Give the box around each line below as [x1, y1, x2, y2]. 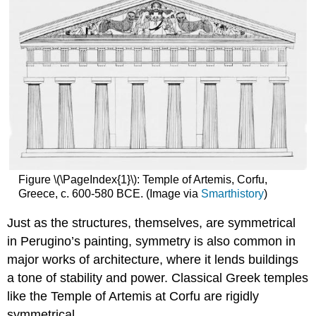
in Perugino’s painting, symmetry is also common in [7, 234, 296, 249]
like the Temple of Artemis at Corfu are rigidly [7, 289, 260, 304]
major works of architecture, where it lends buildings [7, 253, 299, 267]
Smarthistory [200, 188, 264, 200]
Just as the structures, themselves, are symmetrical [7, 216, 296, 231]
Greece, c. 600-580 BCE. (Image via [18, 188, 201, 200]
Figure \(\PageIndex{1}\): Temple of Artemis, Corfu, [18, 174, 267, 186]
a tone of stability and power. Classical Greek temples [7, 271, 309, 286]
